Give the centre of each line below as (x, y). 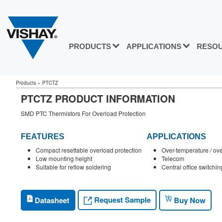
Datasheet (51, 200)
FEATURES (43, 137)
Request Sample (121, 200)
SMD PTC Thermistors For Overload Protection (83, 113)
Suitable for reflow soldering (73, 167)
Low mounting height (64, 159)
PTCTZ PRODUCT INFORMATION (98, 98)
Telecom (173, 159)
